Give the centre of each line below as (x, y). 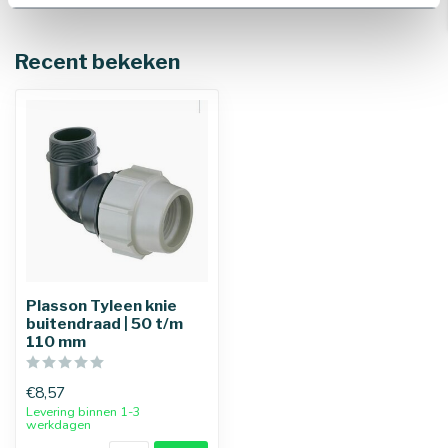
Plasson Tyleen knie (101, 306)
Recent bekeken (97, 62)
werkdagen (58, 425)
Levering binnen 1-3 (83, 412)
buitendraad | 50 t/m (104, 324)
